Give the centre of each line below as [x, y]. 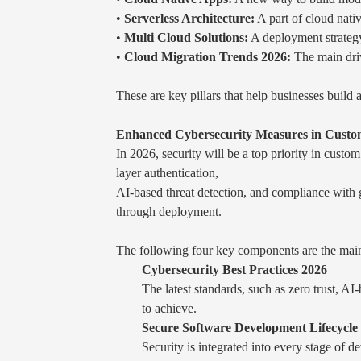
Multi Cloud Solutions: [186, 37]
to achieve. [169, 308]
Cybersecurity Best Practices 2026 [234, 269]
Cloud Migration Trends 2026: [207, 56]
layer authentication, [167, 172]
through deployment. [169, 211]
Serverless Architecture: [189, 18]
